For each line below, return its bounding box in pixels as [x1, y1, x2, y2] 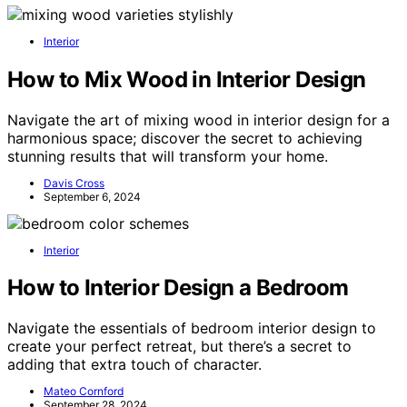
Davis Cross [44, 175, 104, 190]
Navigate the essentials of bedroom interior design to [7, 319, 376, 338]
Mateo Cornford [44, 384, 124, 399]
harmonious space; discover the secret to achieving [7, 128, 362, 147]
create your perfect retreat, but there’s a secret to [7, 337, 352, 356]
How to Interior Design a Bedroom [7, 274, 349, 302]
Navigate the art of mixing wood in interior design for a [7, 110, 390, 129]
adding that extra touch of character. [7, 355, 262, 374]
